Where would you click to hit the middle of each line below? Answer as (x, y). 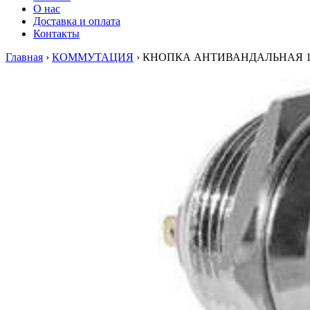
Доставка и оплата (77, 21)
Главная (24, 57)
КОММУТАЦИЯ (93, 57)
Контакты (56, 34)
